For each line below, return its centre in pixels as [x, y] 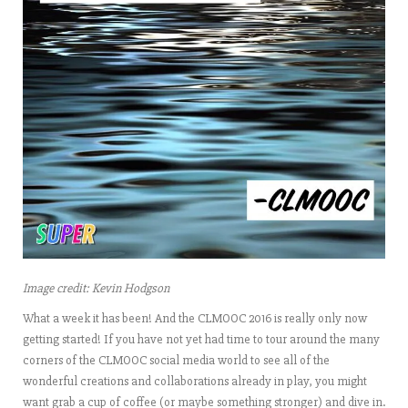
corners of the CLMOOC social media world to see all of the [176, 360]
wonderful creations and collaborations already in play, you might [195, 381]
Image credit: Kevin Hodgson [96, 288]
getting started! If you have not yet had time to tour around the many [201, 339]
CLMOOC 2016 [235, 318]
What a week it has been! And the [110, 318]
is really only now [319, 318]
